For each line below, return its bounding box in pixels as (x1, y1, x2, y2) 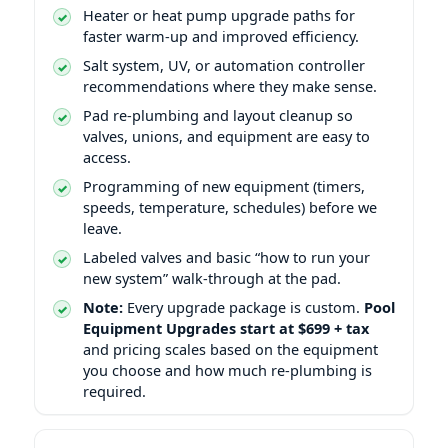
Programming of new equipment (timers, (83, 175, 365, 196)
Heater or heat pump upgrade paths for (83, 4, 355, 25)
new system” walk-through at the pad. (83, 267, 341, 288)
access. (83, 146, 131, 167)
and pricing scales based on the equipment (83, 338, 378, 359)
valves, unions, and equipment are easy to (83, 125, 370, 146)
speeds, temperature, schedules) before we (83, 196, 377, 217)
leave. (83, 217, 122, 238)
